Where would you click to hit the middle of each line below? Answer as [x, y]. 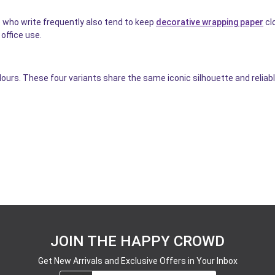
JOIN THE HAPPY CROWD [137, 242]
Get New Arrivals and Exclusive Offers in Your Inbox [137, 261]
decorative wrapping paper [210, 22]
